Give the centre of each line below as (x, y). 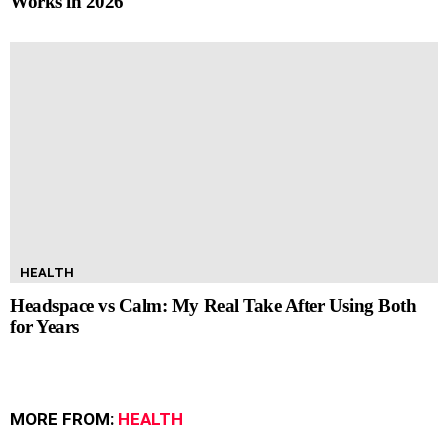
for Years (44, 326)
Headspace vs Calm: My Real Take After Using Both (213, 305)
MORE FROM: (64, 418)
